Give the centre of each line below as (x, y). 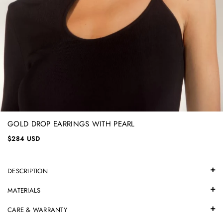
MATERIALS (24, 190)
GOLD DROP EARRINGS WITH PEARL (71, 124)
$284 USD (24, 139)
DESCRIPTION (28, 171)
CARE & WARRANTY (37, 210)
